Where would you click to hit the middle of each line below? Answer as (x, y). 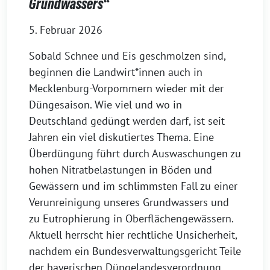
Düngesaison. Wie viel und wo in (105, 104)
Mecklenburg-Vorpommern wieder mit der (126, 88)
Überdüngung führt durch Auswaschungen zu (135, 153)
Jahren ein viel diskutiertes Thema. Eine (121, 137)
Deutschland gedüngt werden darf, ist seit (127, 121)
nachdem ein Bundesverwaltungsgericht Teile (135, 251)
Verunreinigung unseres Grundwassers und (129, 202)
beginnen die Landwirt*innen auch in (116, 72)
